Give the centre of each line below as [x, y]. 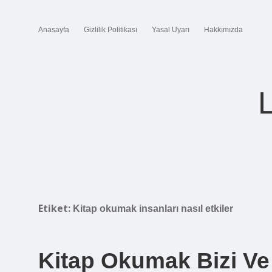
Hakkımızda [223, 30]
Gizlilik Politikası [110, 30]
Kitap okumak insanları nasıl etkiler [153, 209]
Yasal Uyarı [171, 30]
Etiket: [56, 208]
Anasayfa [54, 30]
